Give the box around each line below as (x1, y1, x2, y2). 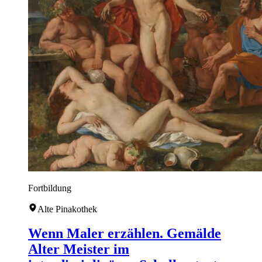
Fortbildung (28, 182, 71, 193)
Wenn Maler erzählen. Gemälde (28, 226, 221, 242)
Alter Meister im (28, 242, 129, 257)
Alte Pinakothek (37, 204, 97, 214)
